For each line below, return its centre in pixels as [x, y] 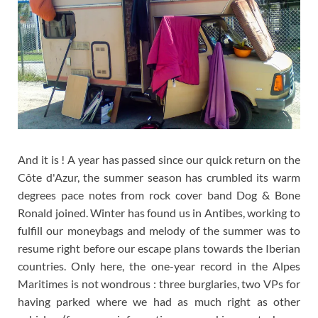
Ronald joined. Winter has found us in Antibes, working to [159, 212]
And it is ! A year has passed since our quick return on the [159, 159]
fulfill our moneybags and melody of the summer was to [159, 230]
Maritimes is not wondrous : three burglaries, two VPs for [159, 283]
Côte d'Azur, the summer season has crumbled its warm [159, 177]
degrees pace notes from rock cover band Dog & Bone [159, 194]
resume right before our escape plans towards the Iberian [159, 248]
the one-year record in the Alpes [215, 265]
